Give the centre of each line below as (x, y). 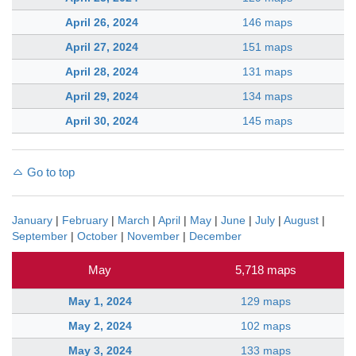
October (97, 236)
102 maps (266, 325)
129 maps (266, 301)
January (32, 220)
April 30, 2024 (101, 121)
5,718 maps (266, 269)
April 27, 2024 (101, 47)
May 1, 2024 (100, 301)
